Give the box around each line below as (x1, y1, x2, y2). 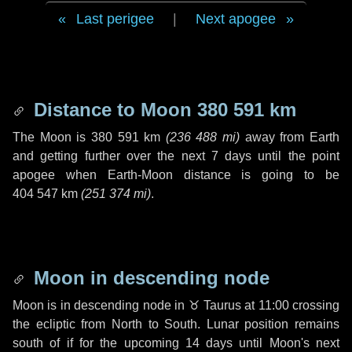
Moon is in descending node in (13, 299, 189, 312)
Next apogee (196, 11, 276, 27)
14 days (185, 336, 233, 350)
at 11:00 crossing (240, 299, 340, 312)
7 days (211, 149, 252, 163)
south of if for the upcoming (13, 336, 185, 350)
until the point (251, 149, 340, 163)
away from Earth (240, 130, 340, 144)
